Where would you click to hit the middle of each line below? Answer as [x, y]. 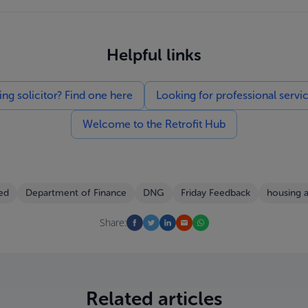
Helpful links [154, 55]
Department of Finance [76, 193]
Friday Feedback [215, 193]
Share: [113, 222]
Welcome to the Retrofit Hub [154, 124]
